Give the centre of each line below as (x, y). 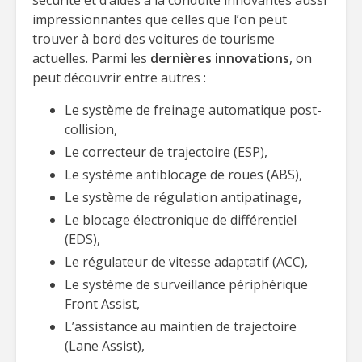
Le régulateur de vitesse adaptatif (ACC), (186, 262)
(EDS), (82, 239)
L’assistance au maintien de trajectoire (181, 326)
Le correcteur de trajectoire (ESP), (166, 152)
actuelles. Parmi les (91, 58)
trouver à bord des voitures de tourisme (154, 39)
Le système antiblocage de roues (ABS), (183, 175)
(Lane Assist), (105, 346)
